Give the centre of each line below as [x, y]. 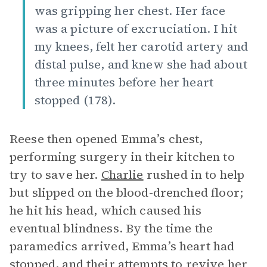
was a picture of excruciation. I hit [136, 29]
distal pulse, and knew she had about [141, 64]
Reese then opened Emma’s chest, [106, 139]
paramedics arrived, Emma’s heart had [122, 246]
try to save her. [55, 175]
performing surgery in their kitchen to [122, 157]
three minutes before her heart [124, 82]
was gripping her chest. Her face [130, 11]
